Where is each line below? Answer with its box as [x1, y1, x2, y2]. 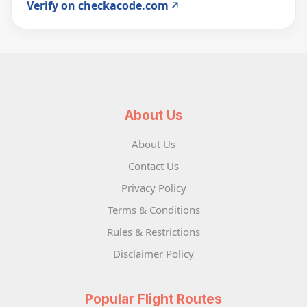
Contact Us [128, 159, 179, 173]
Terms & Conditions [107, 203, 200, 217]
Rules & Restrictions [107, 225, 200, 239]
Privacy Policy [121, 181, 186, 195]
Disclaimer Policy [113, 247, 194, 261]
